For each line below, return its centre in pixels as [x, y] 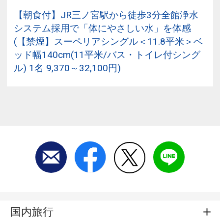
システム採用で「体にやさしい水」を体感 [102, 28]
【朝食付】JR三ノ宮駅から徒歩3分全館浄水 [106, 15]
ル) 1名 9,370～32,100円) [67, 68]
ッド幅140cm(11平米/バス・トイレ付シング [107, 55]
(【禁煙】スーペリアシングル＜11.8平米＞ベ [108, 41]
